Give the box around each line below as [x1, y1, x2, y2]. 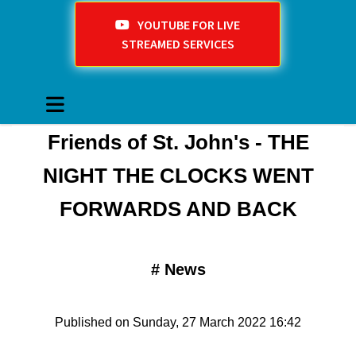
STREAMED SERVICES [121, 36, 234, 52]
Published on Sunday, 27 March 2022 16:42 [55, 315, 301, 330]
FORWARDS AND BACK [59, 197, 297, 222]
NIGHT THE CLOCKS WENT [42, 164, 314, 188]
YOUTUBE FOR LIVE [137, 17, 241, 33]
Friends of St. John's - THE [47, 130, 309, 155]
